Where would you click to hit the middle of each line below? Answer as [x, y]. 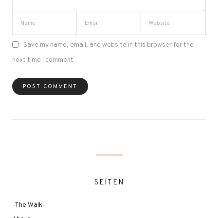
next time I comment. [44, 60]
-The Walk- [29, 205]
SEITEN [109, 182]
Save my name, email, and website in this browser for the [109, 45]
